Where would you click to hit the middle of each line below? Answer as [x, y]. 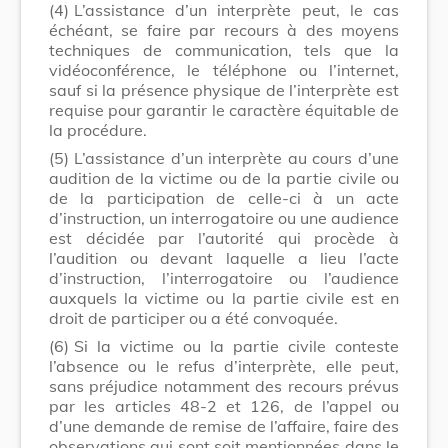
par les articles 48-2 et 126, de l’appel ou [224, 405]
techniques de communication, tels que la [224, 49]
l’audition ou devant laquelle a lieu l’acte [224, 257]
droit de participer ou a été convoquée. [193, 317]
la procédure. [98, 129]
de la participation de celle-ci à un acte [224, 197]
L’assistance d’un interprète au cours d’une [236, 157]
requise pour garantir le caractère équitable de [224, 109]
